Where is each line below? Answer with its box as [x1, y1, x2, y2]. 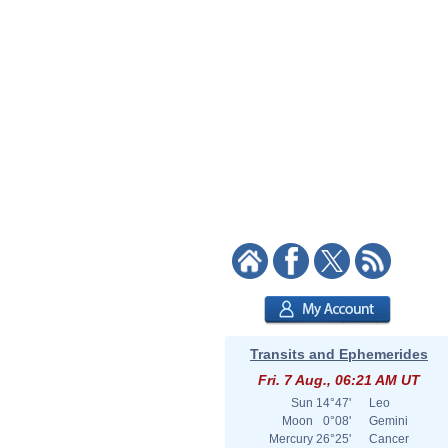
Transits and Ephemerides [250, 346, 428, 362]
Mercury [269, 432, 313, 446]
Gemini [369, 414, 408, 428]
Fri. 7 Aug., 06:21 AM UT [258, 372, 420, 388]
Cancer [369, 432, 409, 446]
